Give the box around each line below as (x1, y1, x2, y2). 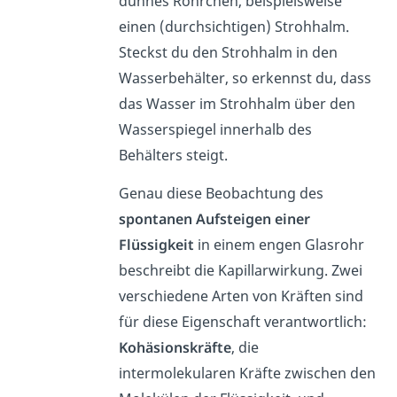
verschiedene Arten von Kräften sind (119, 286, 364, 307)
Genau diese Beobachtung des (119, 183, 324, 204)
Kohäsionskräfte (119, 338, 232, 358)
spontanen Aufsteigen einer (119, 209, 311, 230)
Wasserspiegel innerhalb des (119, 120, 313, 140)
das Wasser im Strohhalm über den (119, 94, 356, 114)
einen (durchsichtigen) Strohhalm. (119, 17, 350, 37)
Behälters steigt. (119, 145, 232, 166)
